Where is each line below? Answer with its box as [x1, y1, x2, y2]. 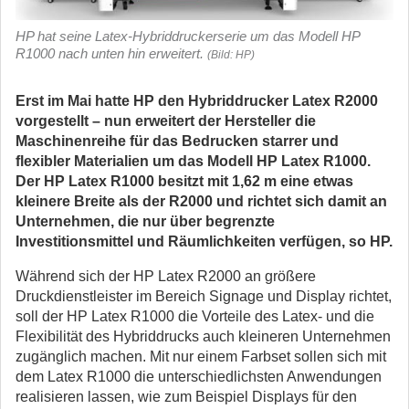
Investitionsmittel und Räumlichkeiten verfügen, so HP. [16, 234, 393, 249]
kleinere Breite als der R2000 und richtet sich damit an [16, 194, 387, 209]
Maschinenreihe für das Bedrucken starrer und [16, 133, 339, 149]
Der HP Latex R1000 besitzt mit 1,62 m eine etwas [16, 173, 353, 189]
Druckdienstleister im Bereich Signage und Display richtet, [16, 288, 392, 304]
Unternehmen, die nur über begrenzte [16, 214, 275, 229]
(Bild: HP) [207, 48, 255, 61]
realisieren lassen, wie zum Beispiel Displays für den [16, 389, 357, 404]
